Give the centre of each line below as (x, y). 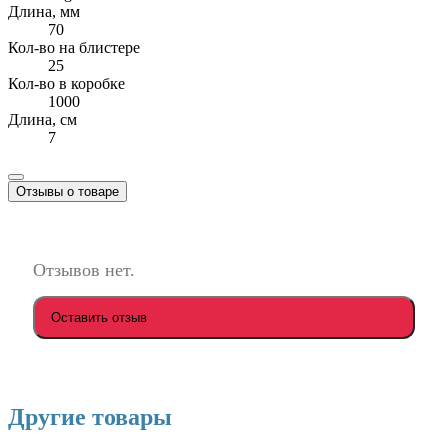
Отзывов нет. (84, 270)
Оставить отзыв (99, 318)
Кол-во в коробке (66, 84)
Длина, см (42, 120)
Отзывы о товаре (67, 192)
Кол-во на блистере (74, 48)
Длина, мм (44, 12)
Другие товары (90, 417)
